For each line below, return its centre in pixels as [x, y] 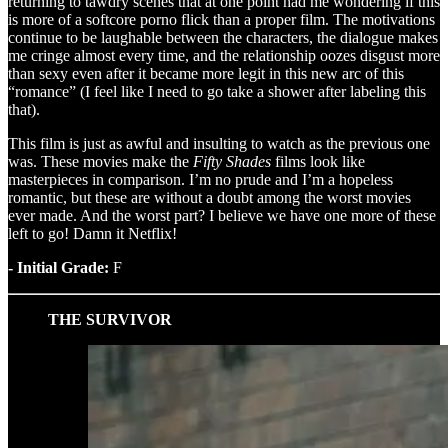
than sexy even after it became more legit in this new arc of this [206, 73]
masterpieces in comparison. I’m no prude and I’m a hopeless [200, 179]
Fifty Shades [232, 161]
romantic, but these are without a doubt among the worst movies [209, 197]
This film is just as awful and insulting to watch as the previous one [219, 143]
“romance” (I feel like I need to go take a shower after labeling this [217, 91]
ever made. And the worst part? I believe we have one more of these [222, 215]
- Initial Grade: [58, 267]
